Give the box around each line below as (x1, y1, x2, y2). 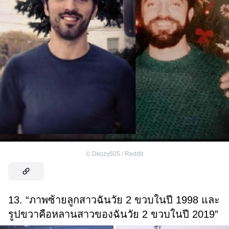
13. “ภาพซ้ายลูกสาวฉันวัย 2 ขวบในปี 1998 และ (8, 194, 220, 205)
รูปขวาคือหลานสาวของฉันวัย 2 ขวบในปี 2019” (8, 208, 218, 220)
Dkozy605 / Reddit (92, 150, 143, 157)
